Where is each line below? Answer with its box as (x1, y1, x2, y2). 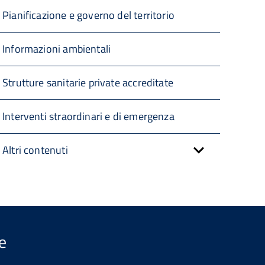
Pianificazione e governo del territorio (2, 7, 175, 23)
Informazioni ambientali (2, 41, 111, 57)
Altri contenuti (2, 142, 68, 158)
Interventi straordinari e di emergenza (2, 108, 174, 124)
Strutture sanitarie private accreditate (2, 75, 174, 91)
